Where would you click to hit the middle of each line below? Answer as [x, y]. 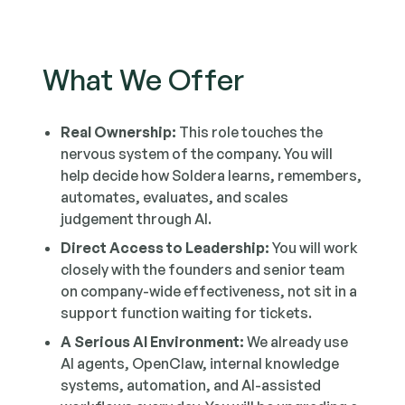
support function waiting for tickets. [187, 313]
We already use [297, 342]
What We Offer [144, 80]
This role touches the [250, 132]
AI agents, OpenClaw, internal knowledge [200, 363]
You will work [314, 248]
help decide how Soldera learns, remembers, [212, 175]
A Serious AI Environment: [153, 342]
